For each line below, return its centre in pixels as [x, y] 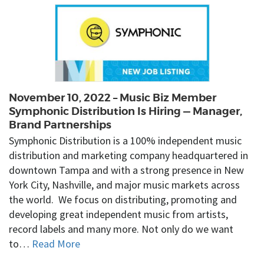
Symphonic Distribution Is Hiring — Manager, [126, 111]
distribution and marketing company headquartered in [128, 156]
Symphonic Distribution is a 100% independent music [125, 141]
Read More [56, 244]
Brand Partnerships [60, 124]
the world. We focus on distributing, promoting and [123, 200]
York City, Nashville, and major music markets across [124, 185]
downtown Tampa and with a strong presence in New [126, 170]
